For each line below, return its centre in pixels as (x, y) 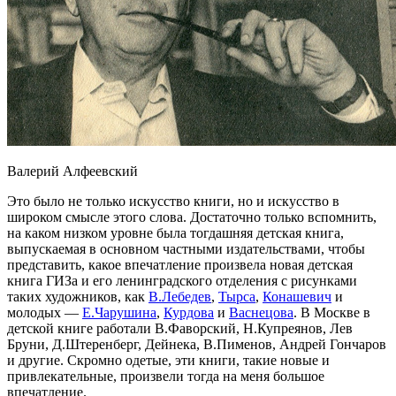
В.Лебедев (180, 297)
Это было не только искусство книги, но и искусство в (173, 202)
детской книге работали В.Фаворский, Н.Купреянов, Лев (180, 329)
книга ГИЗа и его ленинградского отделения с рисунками (182, 281)
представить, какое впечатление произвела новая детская (180, 265)
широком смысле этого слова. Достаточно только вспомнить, (192, 217)
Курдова (189, 313)
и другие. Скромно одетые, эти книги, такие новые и (168, 361)
